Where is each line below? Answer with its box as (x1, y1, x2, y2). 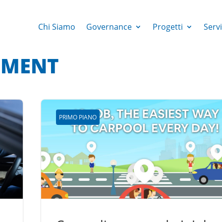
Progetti (152, 21, 183, 32)
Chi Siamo (38, 21, 75, 32)
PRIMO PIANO (59, 112, 97, 121)
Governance (86, 21, 132, 32)
